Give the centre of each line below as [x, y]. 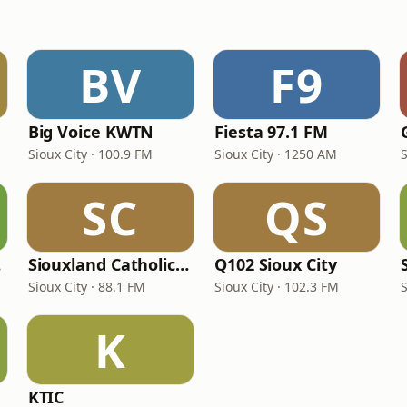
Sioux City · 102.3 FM [276, 287]
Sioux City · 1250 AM [275, 154]
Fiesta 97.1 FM [271, 132]
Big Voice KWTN [91, 132]
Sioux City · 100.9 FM [90, 154]
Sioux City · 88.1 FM [86, 287]
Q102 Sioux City [275, 264]
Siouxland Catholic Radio [183, 264]
